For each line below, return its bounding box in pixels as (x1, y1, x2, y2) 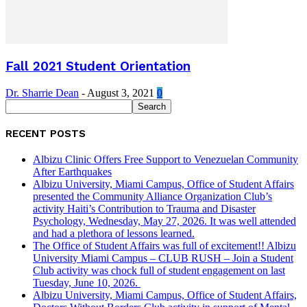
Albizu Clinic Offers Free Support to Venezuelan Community (33, 153, 298, 165)
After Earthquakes (33, 165, 112, 177)
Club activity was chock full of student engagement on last (33, 264, 285, 276)
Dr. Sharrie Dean (5, 86, 79, 99)
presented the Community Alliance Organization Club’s (33, 190, 272, 202)
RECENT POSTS (5, 127, 86, 140)
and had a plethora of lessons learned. (33, 227, 195, 239)
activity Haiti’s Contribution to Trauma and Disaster (33, 202, 256, 214)
